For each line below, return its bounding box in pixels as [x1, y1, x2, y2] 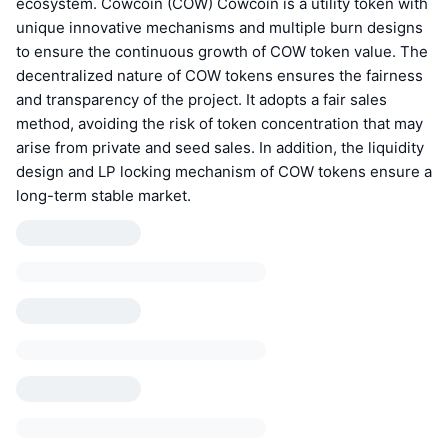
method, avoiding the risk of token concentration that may [16, 113, 423, 133]
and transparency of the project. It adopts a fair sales [16, 89, 387, 109]
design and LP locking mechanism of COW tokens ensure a [16, 161, 432, 181]
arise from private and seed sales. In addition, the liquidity [16, 137, 424, 157]
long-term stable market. [16, 185, 191, 205]
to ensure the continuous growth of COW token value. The [16, 41, 428, 61]
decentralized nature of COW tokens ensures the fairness [16, 65, 423, 85]
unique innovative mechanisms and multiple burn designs [16, 17, 423, 37]
